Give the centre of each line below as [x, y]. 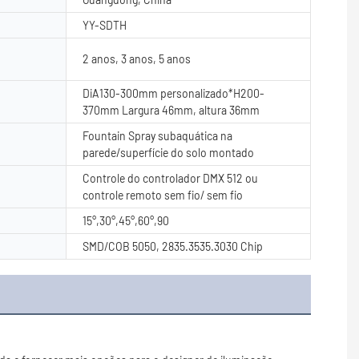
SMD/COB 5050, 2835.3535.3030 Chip [173, 246]
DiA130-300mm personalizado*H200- [173, 93]
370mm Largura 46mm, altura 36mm [171, 110]
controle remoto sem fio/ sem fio [163, 195]
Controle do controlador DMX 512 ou [170, 178]
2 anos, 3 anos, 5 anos [137, 58]
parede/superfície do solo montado [168, 152]
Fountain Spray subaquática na [157, 135]
